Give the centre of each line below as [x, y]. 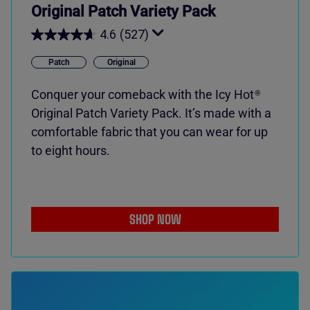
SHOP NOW [155, 219]
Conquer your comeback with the [123, 94]
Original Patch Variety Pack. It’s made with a [151, 113]
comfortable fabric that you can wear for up [149, 132]
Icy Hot [235, 94]
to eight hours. [71, 151]
